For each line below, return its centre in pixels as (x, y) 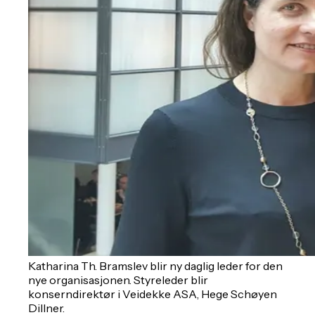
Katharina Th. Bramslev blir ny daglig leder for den (155, 265)
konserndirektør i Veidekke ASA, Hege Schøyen (153, 294)
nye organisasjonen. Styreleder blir (118, 279)
